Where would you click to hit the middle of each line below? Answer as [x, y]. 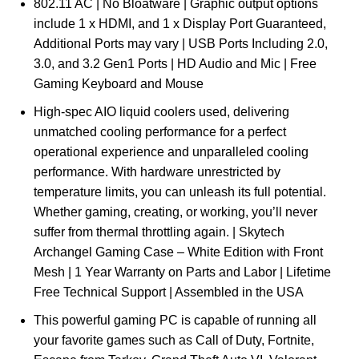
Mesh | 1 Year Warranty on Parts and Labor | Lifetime [182, 272]
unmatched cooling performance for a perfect [160, 132]
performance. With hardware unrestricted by [157, 172]
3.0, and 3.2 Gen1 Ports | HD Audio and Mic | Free [175, 64]
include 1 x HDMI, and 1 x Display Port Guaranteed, [180, 24]
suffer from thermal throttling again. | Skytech [159, 232]
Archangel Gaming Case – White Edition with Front [178, 252]
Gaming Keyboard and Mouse [119, 84]
